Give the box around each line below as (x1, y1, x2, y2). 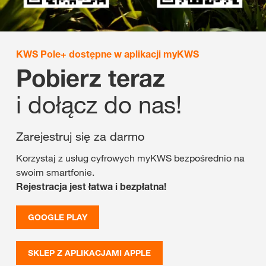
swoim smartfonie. (16, 166, 94, 178)
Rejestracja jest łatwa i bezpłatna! (16, 180, 166, 192)
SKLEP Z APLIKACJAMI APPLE (28, 247, 151, 258)
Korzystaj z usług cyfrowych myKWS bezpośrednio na (16, 151, 245, 164)
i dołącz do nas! (16, 88, 182, 119)
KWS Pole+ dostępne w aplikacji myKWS (16, 47, 199, 60)
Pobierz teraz (16, 63, 165, 93)
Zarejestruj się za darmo (16, 129, 144, 144)
